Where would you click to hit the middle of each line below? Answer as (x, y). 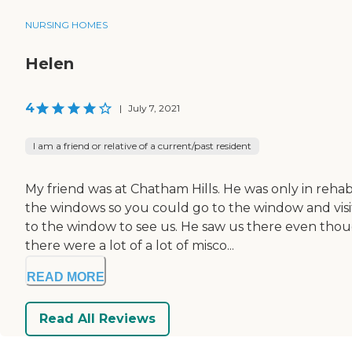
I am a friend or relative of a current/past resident (142, 145)
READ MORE (66, 277)
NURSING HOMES (66, 24)
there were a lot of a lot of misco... (130, 245)
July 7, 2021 (154, 108)
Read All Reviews (97, 319)
